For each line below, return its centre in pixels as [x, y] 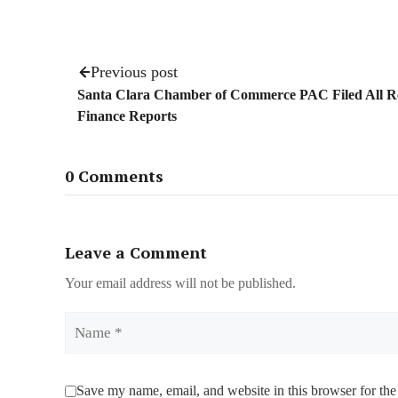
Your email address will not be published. [180, 283]
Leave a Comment [136, 253]
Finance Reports [127, 115]
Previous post [134, 72]
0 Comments [114, 176]
